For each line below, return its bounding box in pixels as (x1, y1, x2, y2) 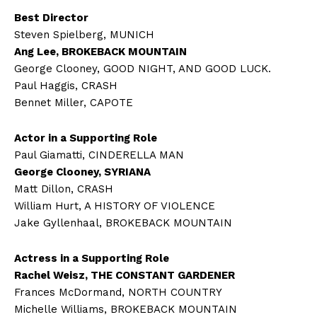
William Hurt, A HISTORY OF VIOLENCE (14, 200, 215, 213)
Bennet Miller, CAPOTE (14, 96, 133, 110)
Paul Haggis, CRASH (14, 79, 117, 93)
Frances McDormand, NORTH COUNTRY (14, 286, 222, 299)
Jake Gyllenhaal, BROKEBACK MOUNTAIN (14, 217, 232, 230)
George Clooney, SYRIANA (14, 166, 151, 179)
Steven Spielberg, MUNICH (14, 28, 154, 42)
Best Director (14, 11, 88, 25)
